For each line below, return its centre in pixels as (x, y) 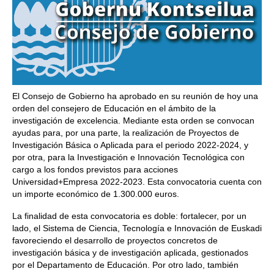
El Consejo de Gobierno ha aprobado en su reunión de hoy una (135, 96)
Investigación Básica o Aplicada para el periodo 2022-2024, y (130, 145)
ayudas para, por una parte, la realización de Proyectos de (126, 133)
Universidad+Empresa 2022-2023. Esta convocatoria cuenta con (137, 182)
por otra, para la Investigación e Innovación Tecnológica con (128, 157)
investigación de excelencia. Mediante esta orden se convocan (133, 120)
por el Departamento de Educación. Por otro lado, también (125, 265)
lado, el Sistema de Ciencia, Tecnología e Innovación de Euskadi (137, 228)
